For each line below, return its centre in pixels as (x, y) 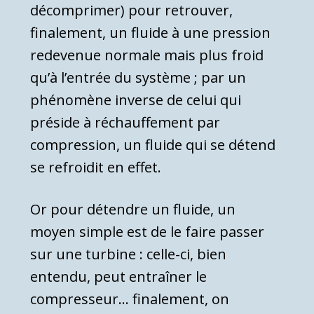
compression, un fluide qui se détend (153, 145)
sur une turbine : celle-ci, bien (128, 254)
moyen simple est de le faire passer (147, 232)
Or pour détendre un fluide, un (133, 210)
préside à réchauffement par (125, 123)
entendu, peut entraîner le (118, 277)
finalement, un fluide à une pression (150, 33)
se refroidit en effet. (96, 168)
